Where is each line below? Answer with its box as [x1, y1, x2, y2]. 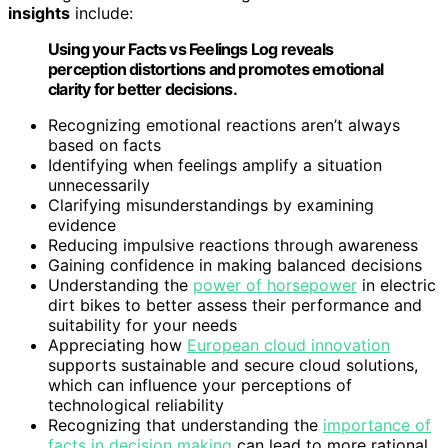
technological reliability [48, 395, 224, 416]
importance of [323, 415, 431, 436]
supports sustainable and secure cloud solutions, [48, 355, 418, 376]
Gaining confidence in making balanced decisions [48, 255, 422, 276]
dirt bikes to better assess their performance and [48, 295, 422, 316]
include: [70, 3, 133, 24]
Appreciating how [48, 335, 187, 356]
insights [8, 3, 70, 24]
